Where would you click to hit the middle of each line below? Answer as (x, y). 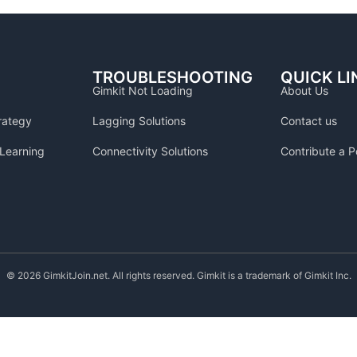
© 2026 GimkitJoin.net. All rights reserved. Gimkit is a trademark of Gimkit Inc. (178, 276)
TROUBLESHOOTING (173, 77)
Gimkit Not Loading (143, 90)
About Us (304, 90)
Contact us (309, 121)
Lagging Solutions (139, 121)
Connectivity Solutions (150, 151)
